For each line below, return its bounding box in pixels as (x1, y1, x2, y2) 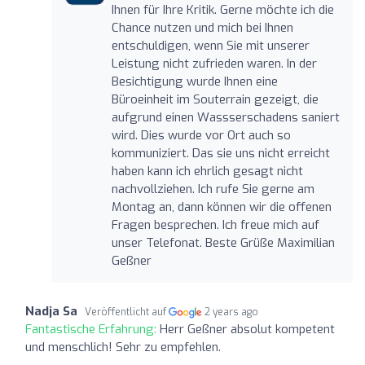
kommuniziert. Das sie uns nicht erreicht (111, 144, 330, 161)
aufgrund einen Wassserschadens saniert (111, 108, 340, 125)
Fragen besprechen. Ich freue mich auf (111, 216, 319, 233)
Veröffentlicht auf (85, 305, 169, 319)
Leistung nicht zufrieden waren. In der (111, 55, 317, 72)
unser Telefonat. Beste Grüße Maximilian (111, 234, 335, 251)
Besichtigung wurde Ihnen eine (111, 73, 278, 90)
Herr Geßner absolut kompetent (160, 320, 335, 337)
